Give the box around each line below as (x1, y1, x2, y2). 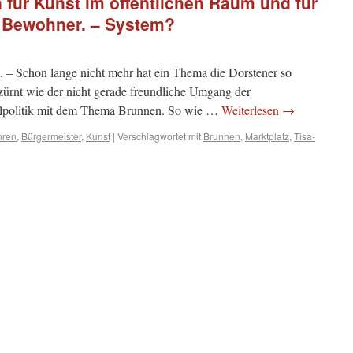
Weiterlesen (221, 102, 282, 118)
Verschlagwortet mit (117, 129, 201, 143)
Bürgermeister (21, 129, 81, 143)
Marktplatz (245, 129, 289, 143)
